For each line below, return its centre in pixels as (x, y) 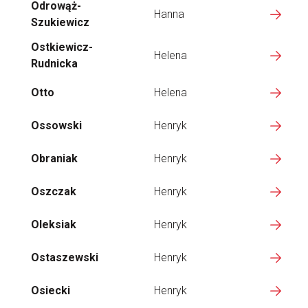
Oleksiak (54, 224)
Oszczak (54, 191)
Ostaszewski (65, 257)
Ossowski (56, 125)
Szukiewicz (60, 22)
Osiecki (51, 290)
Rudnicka (54, 64)
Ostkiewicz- (62, 47)
